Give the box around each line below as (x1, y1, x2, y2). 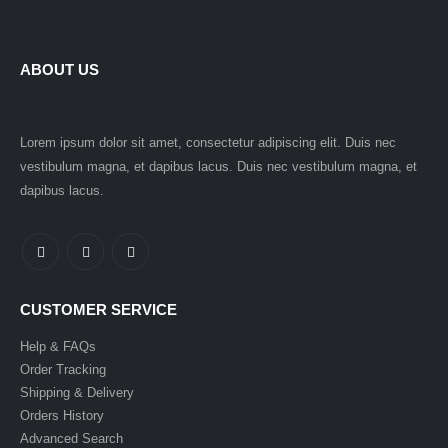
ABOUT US (20, 61, 99, 78)
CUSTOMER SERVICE (20, 302, 177, 319)
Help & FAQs (20, 339, 96, 355)
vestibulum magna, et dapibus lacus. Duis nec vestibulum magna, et (20, 159, 417, 175)
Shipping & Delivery (20, 385, 134, 401)
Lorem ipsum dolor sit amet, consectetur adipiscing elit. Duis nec (20, 135, 396, 151)
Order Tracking (20, 362, 106, 378)
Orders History (20, 408, 104, 424)
